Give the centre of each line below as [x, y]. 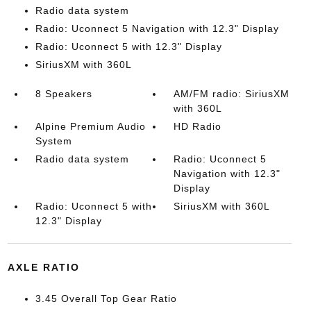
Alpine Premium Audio [90, 126]
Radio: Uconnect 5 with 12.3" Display [128, 47]
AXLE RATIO [43, 267]
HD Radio [198, 126]
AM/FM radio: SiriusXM [232, 94]
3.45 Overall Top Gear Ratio [106, 299]
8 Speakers [64, 94]
